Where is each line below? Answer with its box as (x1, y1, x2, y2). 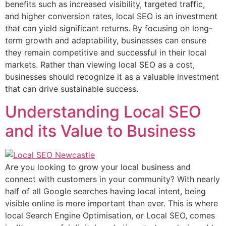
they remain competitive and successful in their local (5, 47, 206, 58)
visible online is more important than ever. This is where (5, 198, 218, 208)
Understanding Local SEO (5, 101, 201, 122)
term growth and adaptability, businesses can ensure (5, 35, 206, 46)
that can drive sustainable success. (5, 84, 138, 94)
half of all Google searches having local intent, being (5, 186, 206, 196)
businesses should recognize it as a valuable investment (5, 72, 219, 82)
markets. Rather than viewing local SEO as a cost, (5, 60, 195, 70)
